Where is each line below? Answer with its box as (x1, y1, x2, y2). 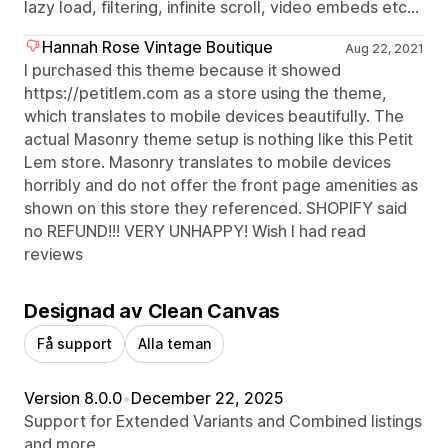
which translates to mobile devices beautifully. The (24, 105, 404, 126)
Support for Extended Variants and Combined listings (24, 410, 422, 431)
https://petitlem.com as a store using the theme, (24, 82, 387, 103)
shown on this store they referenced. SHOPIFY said (24, 197, 407, 218)
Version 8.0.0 (24, 387, 122, 408)
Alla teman (138, 334, 211, 352)
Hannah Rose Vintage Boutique (42, 36, 273, 57)
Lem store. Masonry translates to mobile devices (24, 151, 391, 172)
